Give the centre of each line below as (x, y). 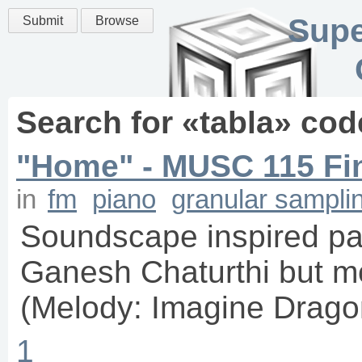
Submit (43, 21)
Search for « (108, 122)
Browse (117, 21)
